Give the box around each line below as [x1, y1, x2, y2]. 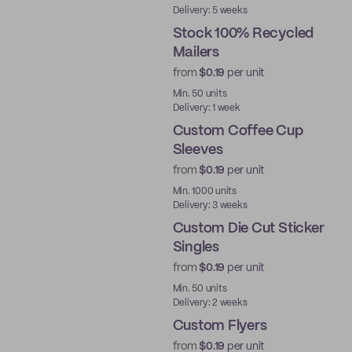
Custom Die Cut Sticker [172, 222, 324, 236]
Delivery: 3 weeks [172, 201, 247, 210]
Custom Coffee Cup [172, 124, 303, 138]
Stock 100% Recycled [172, 27, 314, 41]
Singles [172, 240, 219, 255]
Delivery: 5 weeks [172, 6, 247, 15]
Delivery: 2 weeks [172, 299, 247, 307]
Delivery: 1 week [172, 104, 240, 112]
